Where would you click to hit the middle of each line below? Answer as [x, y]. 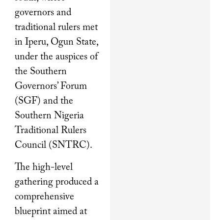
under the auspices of [56, 57]
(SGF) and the [44, 101]
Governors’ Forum [51, 87]
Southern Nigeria [49, 116]
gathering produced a [57, 182]
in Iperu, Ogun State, [56, 42]
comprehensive [44, 197]
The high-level [44, 167]
